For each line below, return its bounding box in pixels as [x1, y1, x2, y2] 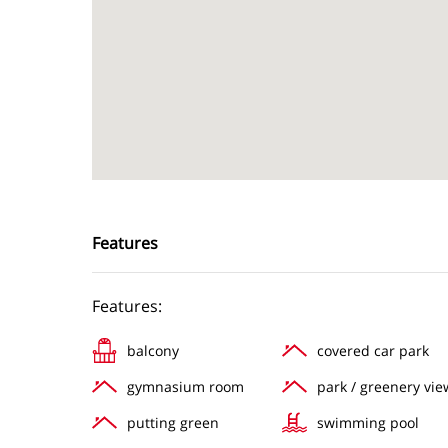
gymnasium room [127, 376, 244, 396]
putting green [127, 412, 219, 432]
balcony [127, 340, 179, 360]
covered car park [317, 340, 429, 360]
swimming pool [317, 412, 419, 432]
